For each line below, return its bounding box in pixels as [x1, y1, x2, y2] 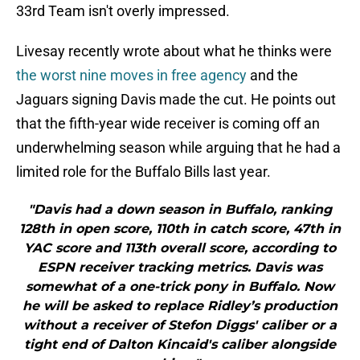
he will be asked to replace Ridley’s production [22, 298, 337, 314]
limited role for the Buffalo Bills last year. [16, 163, 271, 181]
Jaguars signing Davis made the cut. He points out [16, 91, 336, 108]
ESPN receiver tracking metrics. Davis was [38, 260, 322, 276]
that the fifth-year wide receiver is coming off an [16, 115, 320, 133]
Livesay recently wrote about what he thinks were [16, 43, 332, 60]
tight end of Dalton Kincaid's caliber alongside [24, 337, 336, 353]
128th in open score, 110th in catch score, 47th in [19, 221, 341, 237]
